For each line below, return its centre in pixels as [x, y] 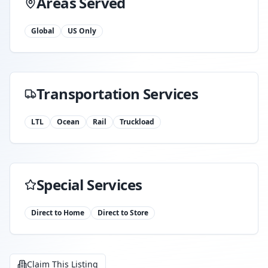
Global [43, 31]
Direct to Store [123, 213]
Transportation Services [118, 94]
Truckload [137, 122]
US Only [82, 31]
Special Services [89, 185]
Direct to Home [58, 213]
